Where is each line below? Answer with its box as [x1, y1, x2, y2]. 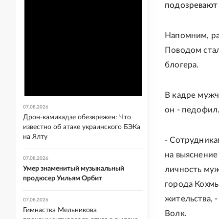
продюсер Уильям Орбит [23, 175, 102, 182]
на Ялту [23, 133, 47, 140]
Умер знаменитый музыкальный [23, 165, 124, 172]
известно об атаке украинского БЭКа [23, 124, 140, 131]
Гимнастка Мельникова [23, 207, 97, 214]
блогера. [165, 61, 199, 69]
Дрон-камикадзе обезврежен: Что [23, 114, 131, 121]
